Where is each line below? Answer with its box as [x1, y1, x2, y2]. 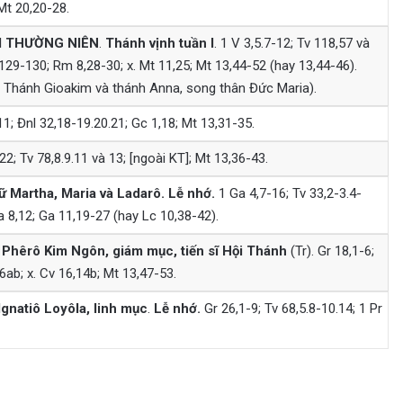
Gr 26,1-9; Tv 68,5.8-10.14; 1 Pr [200, 300, 382, 317]
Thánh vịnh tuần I [104, 34, 214, 51]
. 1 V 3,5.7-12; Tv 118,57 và [213, 34, 370, 51]
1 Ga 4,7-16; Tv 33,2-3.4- [214, 184, 362, 201]
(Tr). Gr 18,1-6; [286, 242, 374, 259]
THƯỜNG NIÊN [4, 34, 99, 51]
